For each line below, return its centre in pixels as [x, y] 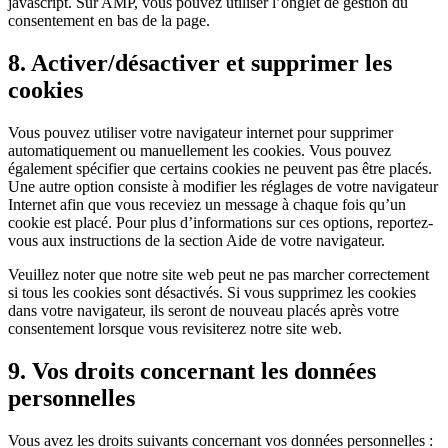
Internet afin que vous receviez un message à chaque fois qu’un [207, 205]
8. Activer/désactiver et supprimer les [200, 63]
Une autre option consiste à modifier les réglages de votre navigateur [223, 187]
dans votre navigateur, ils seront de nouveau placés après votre [203, 311]
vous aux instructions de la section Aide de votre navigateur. [196, 241]
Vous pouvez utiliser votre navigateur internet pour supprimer [200, 133]
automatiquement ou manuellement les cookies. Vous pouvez [199, 151]
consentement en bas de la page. [109, 21]
